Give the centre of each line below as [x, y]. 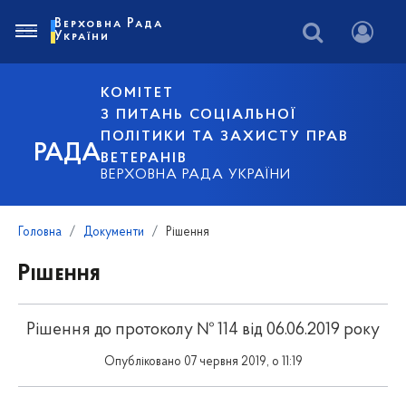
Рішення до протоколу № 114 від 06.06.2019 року [203, 330]
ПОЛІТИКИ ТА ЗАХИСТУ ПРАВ [225, 137]
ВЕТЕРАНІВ [145, 159]
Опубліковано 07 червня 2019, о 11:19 [203, 362]
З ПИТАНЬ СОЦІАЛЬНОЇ [199, 115]
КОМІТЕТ [138, 93]
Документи [114, 232]
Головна [40, 232]
